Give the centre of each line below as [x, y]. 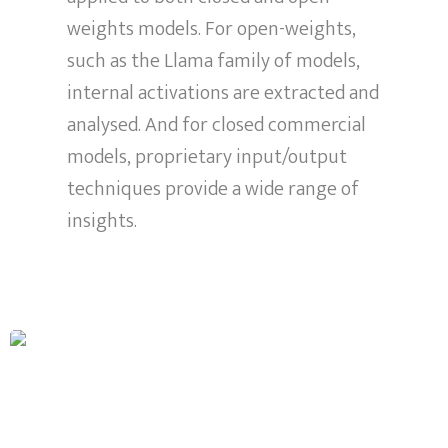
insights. [102, 220]
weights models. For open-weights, [212, 28]
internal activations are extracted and [223, 92]
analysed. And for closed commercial [217, 124]
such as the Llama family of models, [214, 60]
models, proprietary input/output [207, 156]
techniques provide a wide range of [213, 188]
